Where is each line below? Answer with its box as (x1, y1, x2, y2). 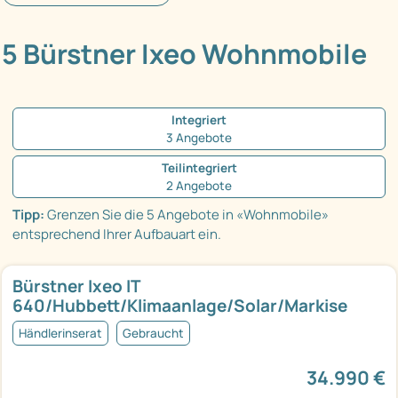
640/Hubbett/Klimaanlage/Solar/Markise (12, 294, 347, 318)
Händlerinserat (19, 325, 102, 342)
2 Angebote (166, 178, 232, 195)
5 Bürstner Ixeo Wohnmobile (2, 36, 367, 73)
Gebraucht (123, 325, 184, 342)
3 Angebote (166, 130, 232, 147)
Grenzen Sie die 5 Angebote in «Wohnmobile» (44, 205, 329, 225)
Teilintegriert (161, 160, 237, 177)
